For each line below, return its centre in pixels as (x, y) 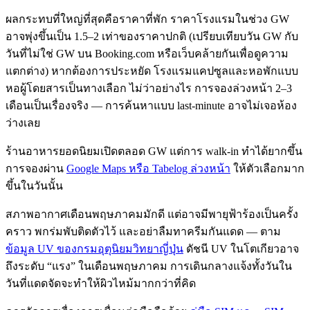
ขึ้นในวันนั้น (34, 185)
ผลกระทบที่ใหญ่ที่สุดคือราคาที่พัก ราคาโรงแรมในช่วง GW (147, 19)
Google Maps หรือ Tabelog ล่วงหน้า (148, 168)
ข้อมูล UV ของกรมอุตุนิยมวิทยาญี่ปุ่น (94, 248)
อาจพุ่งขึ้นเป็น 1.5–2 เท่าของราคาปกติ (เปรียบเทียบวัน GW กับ (152, 36)
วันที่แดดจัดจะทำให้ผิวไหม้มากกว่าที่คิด (101, 283)
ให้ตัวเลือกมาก (267, 168)
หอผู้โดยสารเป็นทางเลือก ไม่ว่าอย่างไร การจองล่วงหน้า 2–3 (149, 88)
